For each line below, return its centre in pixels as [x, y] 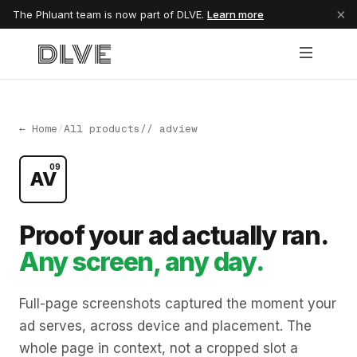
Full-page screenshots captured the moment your [178, 304]
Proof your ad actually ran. [173, 235]
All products [102, 129]
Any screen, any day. [141, 262]
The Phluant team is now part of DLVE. [110, 14]
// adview [169, 129]
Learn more [235, 14]
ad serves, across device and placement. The [165, 326]
